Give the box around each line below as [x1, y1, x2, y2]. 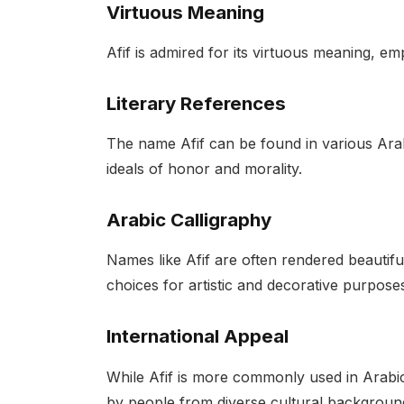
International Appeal [106, 325, 289, 348]
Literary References [106, 91, 286, 115]
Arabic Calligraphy [106, 207, 271, 231]
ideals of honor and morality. [106, 160, 302, 179]
